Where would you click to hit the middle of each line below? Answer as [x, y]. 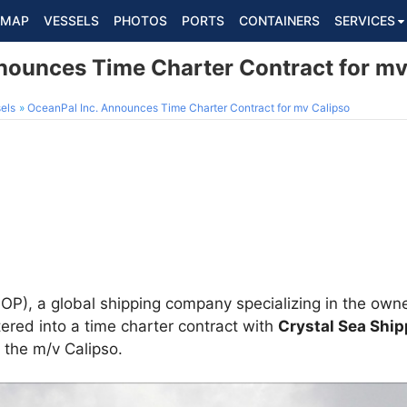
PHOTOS [140, 20]
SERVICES [365, 20]
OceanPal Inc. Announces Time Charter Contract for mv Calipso [189, 108]
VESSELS [71, 20]
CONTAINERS [279, 20]
